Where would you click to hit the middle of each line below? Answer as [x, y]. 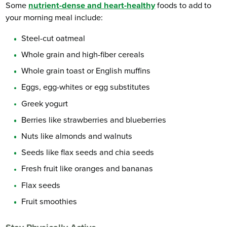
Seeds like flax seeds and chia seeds [88, 153]
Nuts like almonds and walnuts [77, 137]
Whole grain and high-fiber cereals [83, 55]
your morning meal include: [54, 18]
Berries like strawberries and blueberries [94, 120]
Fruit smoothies [49, 201]
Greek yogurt [45, 104]
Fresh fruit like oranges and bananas [87, 169]
